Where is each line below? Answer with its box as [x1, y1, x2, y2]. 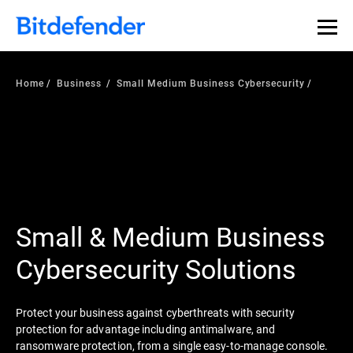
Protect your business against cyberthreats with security [16, 304, 295, 320]
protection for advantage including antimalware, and [16, 321, 276, 336]
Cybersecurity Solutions [16, 250, 296, 286]
